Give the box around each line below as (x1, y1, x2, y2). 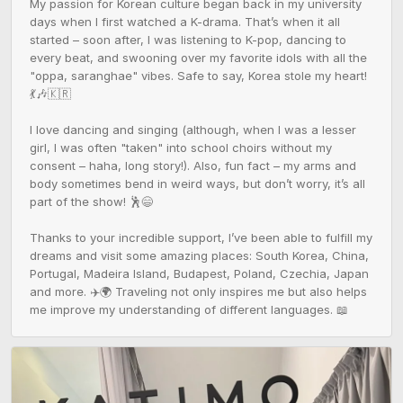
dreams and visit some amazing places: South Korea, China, (30, 247, 369, 263)
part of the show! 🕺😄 (30, 193, 153, 209)
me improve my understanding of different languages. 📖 (30, 301, 348, 317)
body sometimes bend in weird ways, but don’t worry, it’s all (30, 175, 365, 191)
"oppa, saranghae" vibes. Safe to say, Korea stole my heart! (30, 67, 367, 83)
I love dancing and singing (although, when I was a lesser (30, 121, 356, 137)
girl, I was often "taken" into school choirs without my (30, 139, 332, 155)
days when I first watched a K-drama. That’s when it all (30, 13, 340, 29)
